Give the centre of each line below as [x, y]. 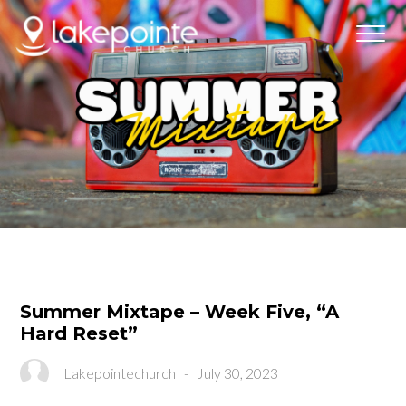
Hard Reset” [79, 333]
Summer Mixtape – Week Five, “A [180, 312]
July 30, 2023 [238, 373]
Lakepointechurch [120, 373]
